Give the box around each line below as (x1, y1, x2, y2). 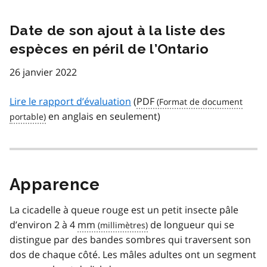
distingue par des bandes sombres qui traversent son (10, 232, 251, 246)
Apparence (10, 175, 100, 194)
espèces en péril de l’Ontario (10, 40, 209, 57)
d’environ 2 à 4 (10, 218, 77, 231)
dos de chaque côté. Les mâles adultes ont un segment (10, 247, 256, 261)
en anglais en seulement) (46, 109, 160, 123)
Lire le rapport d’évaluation (10, 94, 131, 108)
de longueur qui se (148, 218, 234, 231)
